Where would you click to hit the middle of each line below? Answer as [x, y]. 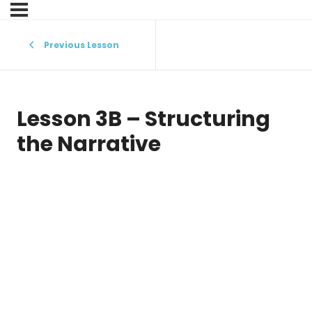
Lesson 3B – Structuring [143, 119]
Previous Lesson [81, 45]
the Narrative [89, 145]
